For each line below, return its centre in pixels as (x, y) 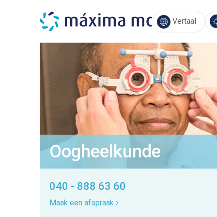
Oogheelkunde (105, 152)
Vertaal (184, 21)
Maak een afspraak (83, 203)
